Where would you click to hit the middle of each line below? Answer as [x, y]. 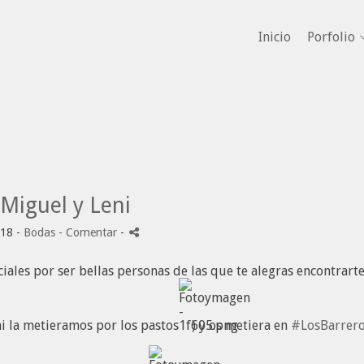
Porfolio [331, 37]
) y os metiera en [241, 325]
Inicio [275, 37]
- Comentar [89, 232]
